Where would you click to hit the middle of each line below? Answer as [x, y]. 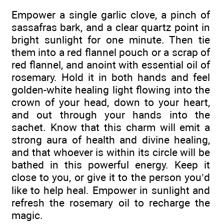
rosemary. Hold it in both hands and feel [111, 77]
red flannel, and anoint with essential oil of [111, 64]
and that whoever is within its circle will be [111, 152]
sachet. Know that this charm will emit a [111, 127]
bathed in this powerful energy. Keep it [111, 164]
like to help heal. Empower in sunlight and [111, 190]
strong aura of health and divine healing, [111, 139]
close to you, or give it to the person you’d [111, 177]
